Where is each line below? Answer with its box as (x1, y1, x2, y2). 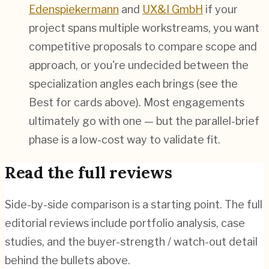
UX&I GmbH (142, 3, 203, 16)
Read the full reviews (5, 162, 172, 183)
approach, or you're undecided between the (29, 59, 249, 72)
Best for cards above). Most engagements (29, 96, 244, 109)
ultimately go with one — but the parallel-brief (29, 115, 259, 128)
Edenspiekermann (29, 3, 119, 16)
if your (203, 3, 238, 16)
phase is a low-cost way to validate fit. (29, 133, 220, 147)
